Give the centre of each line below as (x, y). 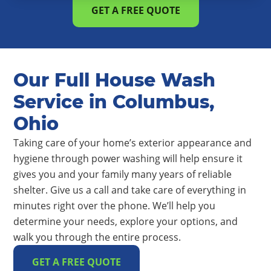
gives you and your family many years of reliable (122, 174)
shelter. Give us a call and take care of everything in (130, 190)
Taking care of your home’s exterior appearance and (132, 143)
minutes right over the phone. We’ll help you (114, 206)
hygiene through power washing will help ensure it (128, 158)
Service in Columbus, (114, 102)
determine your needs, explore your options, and (126, 221)
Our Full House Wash (114, 80)
